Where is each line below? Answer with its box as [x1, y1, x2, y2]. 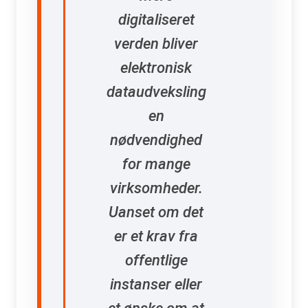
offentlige [124, 251, 188, 269]
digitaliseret [118, 10, 195, 28]
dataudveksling [106, 82, 206, 100]
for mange [122, 155, 190, 173]
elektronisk [120, 58, 192, 76]
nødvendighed [110, 131, 202, 148]
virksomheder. [109, 179, 203, 197]
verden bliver [114, 34, 198, 52]
